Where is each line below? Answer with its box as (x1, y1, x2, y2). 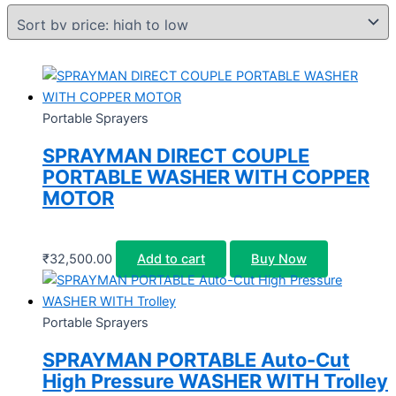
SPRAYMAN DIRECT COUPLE (42, 144, 309, 168)
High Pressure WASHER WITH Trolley (42, 369, 388, 393)
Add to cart (137, 251, 205, 268)
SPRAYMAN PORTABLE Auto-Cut (42, 348, 350, 372)
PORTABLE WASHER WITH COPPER (42, 165, 369, 189)
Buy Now (251, 251, 307, 268)
